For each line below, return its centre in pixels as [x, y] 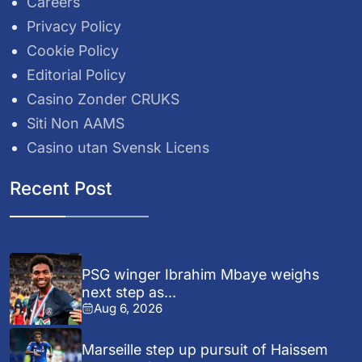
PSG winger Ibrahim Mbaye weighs [201, 274]
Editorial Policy [77, 75]
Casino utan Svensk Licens [118, 147]
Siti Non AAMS [76, 123]
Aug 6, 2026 [128, 308]
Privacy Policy [74, 27]
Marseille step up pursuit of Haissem [205, 350]
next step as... [129, 292]
